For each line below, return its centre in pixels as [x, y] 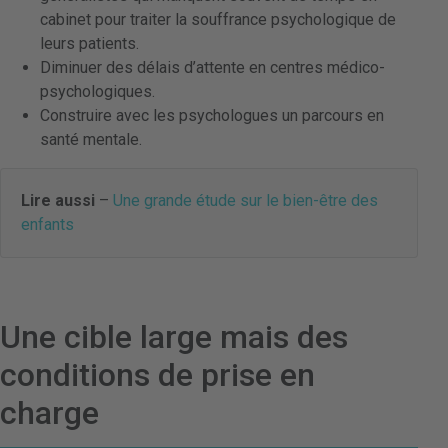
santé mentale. [91, 140]
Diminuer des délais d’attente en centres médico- [212, 68]
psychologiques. [97, 92]
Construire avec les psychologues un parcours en [212, 116]
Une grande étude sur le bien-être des [245, 201]
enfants [47, 225]
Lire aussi [58, 201]
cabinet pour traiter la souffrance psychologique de [218, 20]
